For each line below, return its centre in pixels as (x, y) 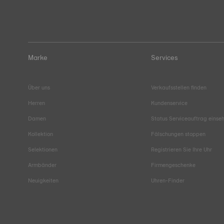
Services (165, 57)
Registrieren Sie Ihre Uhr (182, 149)
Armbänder (42, 165)
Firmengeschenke (173, 165)
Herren (36, 103)
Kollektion (40, 134)
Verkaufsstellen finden (179, 87)
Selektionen (43, 149)
